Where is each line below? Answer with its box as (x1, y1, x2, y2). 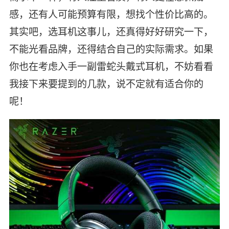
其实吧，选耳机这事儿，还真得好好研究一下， (9, 25, 213, 38)
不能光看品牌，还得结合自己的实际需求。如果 (9, 42, 213, 56)
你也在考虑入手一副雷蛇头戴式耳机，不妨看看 (9, 59, 213, 73)
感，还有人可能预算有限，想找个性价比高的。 (9, 7, 213, 21)
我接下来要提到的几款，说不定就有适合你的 (9, 77, 203, 90)
